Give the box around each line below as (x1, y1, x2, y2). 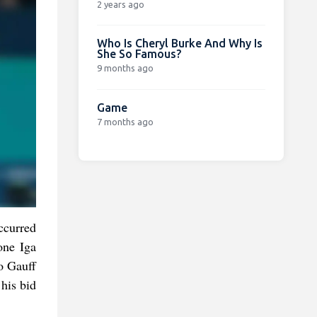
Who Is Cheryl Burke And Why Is (96, 36, 263, 50)
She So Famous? (96, 47, 181, 60)
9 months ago (96, 62, 154, 73)
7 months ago (96, 116, 154, 127)
